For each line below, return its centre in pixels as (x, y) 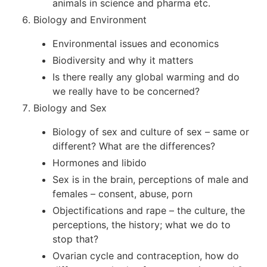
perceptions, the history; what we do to (142, 225)
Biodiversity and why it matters (123, 60)
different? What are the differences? (134, 146)
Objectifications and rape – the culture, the (149, 211)
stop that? (75, 239)
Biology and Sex (70, 108)
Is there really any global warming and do (146, 77)
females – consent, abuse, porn (122, 194)
